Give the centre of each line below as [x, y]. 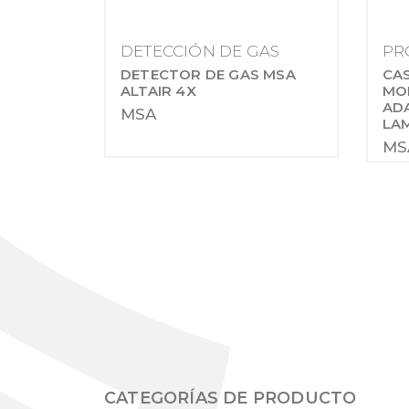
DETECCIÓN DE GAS [200, 51]
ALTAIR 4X [158, 91]
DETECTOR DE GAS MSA [208, 74]
